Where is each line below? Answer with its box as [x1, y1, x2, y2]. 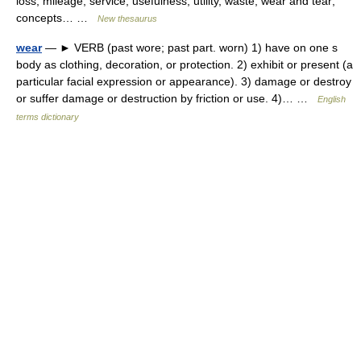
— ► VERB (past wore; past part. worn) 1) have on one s [42, 41, 338, 54]
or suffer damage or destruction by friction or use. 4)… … [16, 92, 317, 105]
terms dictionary [16, 112, 79, 122]
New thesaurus [98, 14, 157, 23]
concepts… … [16, 11, 98, 24]
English [317, 94, 346, 104]
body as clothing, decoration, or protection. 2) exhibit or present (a [16, 58, 353, 71]
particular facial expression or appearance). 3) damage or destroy [16, 75, 351, 88]
